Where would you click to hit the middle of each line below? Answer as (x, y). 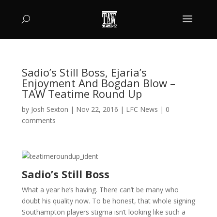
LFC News (142, 109)
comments (39, 120)
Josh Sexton (49, 109)
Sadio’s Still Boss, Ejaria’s (84, 72)
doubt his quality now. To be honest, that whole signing (108, 201)
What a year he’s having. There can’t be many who (100, 190)
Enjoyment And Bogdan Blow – (98, 83)
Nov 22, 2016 (97, 109)
